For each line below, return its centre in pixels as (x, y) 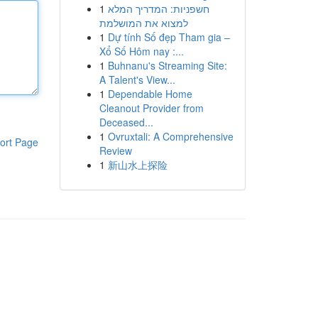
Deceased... (126, 122)
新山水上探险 (137, 165)
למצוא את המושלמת (143, 23)
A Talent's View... (137, 79)
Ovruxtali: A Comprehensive (170, 136)
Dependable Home (150, 94)
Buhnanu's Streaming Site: (167, 65)
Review (115, 150)
